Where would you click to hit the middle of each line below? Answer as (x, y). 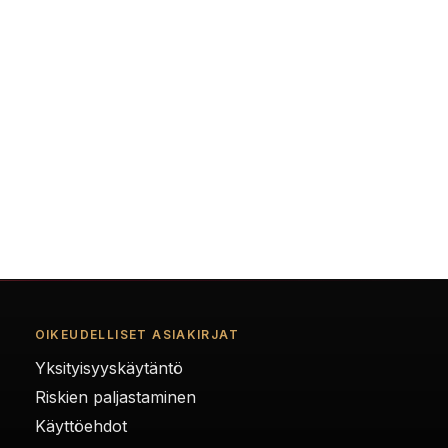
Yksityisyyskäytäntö (108, 368)
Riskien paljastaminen (115, 397)
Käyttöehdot (80, 426)
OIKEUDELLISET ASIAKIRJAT (137, 334)
